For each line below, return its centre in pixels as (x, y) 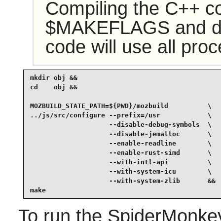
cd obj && (54, 87)
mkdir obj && (54, 78)
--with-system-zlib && (123, 181)
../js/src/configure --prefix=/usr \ (121, 115)
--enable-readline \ (121, 144)
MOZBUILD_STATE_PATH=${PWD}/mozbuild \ (121, 106)
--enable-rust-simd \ (121, 153)
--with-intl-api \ (121, 162)
